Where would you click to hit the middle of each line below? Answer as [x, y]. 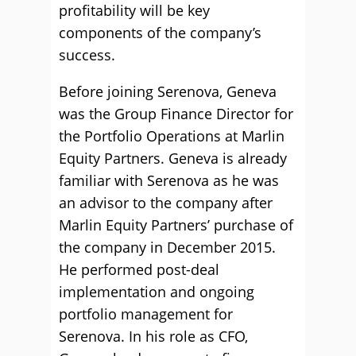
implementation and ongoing [157, 292]
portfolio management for [146, 314]
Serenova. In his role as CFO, [153, 336]
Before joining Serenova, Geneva [168, 91]
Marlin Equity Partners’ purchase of [176, 225]
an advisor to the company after [166, 203]
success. [87, 55]
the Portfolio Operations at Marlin [172, 136]
